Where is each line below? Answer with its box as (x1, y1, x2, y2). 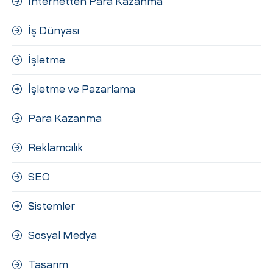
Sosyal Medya (28, 230, 97, 241)
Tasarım (28, 260, 68, 270)
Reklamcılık (28, 143, 83, 153)
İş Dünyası (28, 26, 79, 36)
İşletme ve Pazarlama (28, 84, 135, 94)
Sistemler (28, 201, 75, 211)
